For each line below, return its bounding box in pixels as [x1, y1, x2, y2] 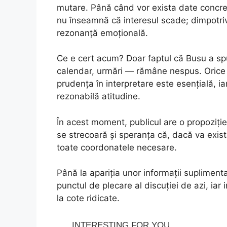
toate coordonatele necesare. [57, 142, 177, 153]
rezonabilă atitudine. [57, 91, 140, 102]
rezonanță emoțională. [57, 27, 148, 38]
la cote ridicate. [57, 193, 120, 204]
